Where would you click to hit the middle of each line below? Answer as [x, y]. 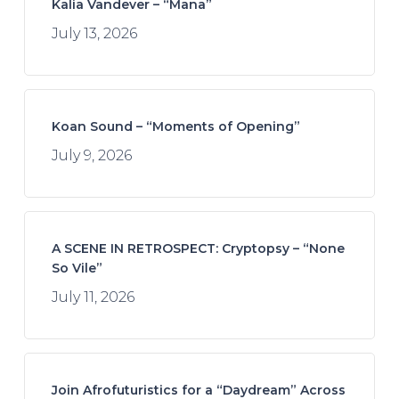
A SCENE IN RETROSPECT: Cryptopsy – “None [198, 248]
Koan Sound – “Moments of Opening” [175, 126]
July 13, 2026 [94, 33]
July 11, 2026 [93, 297]
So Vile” [77, 268]
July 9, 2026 [91, 155]
